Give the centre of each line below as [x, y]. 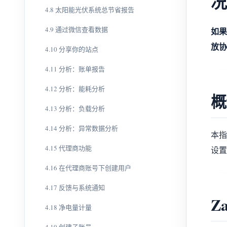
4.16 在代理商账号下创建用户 [88, 168]
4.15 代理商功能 [68, 148]
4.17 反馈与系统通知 [75, 187]
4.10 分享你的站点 [72, 49]
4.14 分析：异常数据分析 [82, 128]
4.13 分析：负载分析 [75, 108]
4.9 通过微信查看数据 [77, 29]
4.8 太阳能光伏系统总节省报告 [90, 10]
